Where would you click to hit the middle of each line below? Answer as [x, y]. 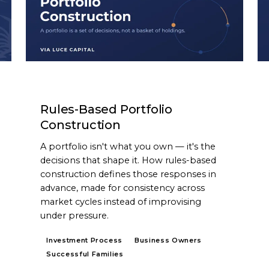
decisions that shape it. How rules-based [128, 160]
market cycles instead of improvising [121, 201]
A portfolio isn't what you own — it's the [128, 146]
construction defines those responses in [128, 174]
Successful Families [85, 254]
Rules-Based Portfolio [107, 109]
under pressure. [75, 215]
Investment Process [85, 240]
